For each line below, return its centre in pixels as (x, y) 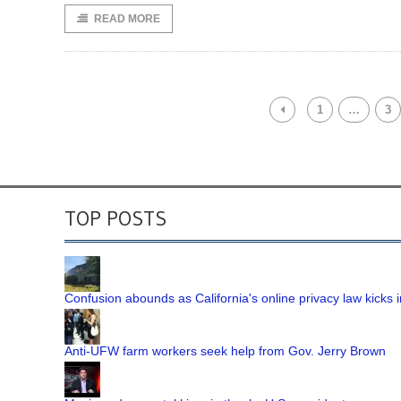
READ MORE (127, 19)
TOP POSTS (115, 218)
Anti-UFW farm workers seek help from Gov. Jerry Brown (225, 351)
